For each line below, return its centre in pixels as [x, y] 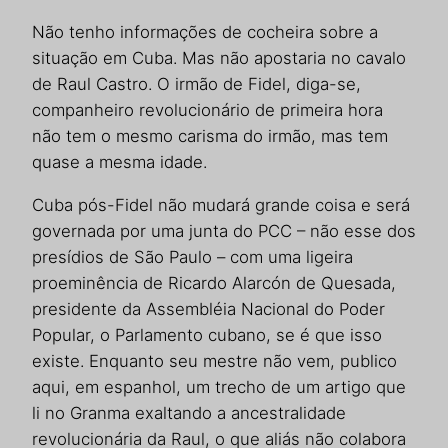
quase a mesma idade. [119, 162]
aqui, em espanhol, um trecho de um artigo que [219, 386]
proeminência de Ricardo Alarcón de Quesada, [214, 282]
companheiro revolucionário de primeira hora [207, 110]
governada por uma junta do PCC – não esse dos [224, 230]
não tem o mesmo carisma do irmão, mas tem [210, 136]
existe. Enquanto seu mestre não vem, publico [214, 360]
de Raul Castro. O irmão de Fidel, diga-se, [196, 84]
